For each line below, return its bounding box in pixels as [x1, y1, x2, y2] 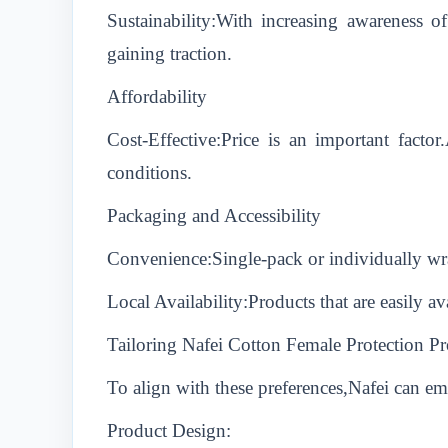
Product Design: [107, 420, 231, 441]
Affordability [107, 86, 207, 107]
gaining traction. [107, 43, 232, 64]
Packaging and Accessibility [107, 205, 321, 226]
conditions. [107, 162, 192, 183]
